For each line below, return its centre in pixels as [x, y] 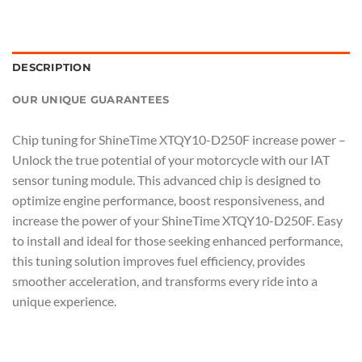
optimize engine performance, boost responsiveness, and [168, 200]
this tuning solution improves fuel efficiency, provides [159, 261]
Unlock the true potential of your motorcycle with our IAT [171, 160]
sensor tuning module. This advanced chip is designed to [166, 180]
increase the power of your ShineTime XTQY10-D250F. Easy [177, 221]
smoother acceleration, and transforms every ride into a [165, 281]
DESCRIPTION [52, 68]
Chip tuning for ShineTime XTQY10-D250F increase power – [179, 140]
